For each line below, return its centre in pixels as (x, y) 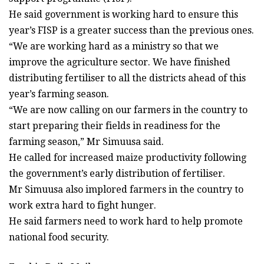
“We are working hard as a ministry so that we (114, 47)
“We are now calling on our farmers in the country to (128, 110)
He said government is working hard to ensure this (123, 15)
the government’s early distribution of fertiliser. (117, 174)
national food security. (59, 237)
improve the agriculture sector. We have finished (120, 62)
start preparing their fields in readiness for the (115, 126)
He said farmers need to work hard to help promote (126, 222)
